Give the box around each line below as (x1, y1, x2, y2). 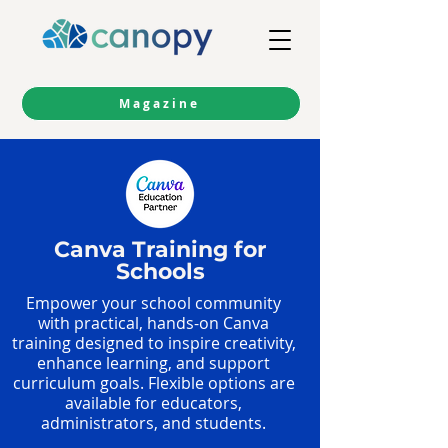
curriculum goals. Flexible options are (12, 372, 295, 394)
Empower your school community (26, 292, 281, 314)
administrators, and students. (41, 412, 266, 434)
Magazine (118, 95, 200, 112)
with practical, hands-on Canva (38, 312, 269, 334)
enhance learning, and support (37, 352, 270, 374)
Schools (115, 258, 205, 285)
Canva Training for (54, 236, 266, 263)
